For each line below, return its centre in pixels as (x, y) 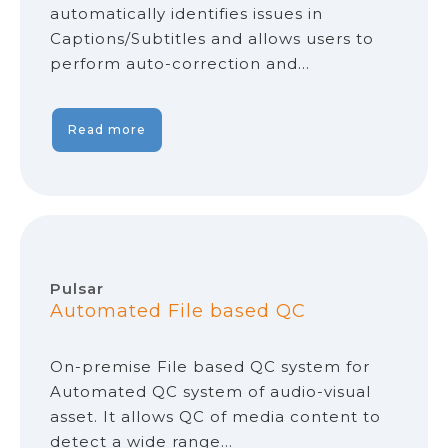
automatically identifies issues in (186, 14)
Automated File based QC (178, 311)
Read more (107, 130)
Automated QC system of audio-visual (210, 392)
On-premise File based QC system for (210, 367)
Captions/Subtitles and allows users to (212, 39)
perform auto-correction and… (180, 64)
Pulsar (77, 289)
